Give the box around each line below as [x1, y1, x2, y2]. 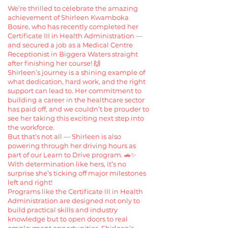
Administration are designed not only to [8, 196, 140, 205]
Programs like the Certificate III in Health [8, 187, 143, 195]
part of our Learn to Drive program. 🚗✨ [8, 151, 136, 159]
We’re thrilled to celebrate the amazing [8, 4, 138, 12]
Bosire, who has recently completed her [8, 22, 138, 31]
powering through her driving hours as [8, 141, 136, 150]
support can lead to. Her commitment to [8, 87, 141, 95]
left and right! [8, 178, 54, 186]
